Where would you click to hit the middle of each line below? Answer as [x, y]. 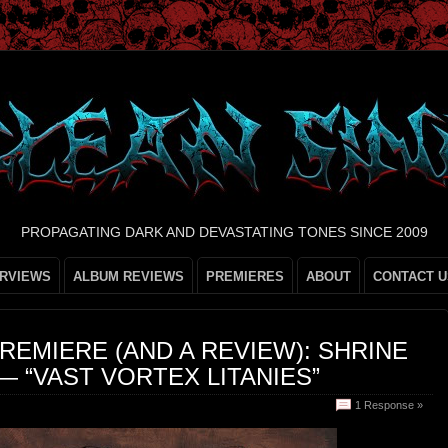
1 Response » [389, 405]
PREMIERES [245, 276]
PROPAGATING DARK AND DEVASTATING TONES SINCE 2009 [224, 232]
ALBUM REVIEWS [128, 276]
